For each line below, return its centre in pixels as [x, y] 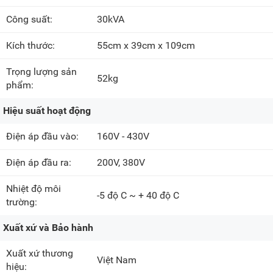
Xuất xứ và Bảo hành [48, 228]
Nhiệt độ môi [34, 189]
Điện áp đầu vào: [44, 136]
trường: [23, 202]
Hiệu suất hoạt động [47, 111]
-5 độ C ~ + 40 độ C [138, 196]
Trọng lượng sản [41, 72]
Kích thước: [32, 46]
